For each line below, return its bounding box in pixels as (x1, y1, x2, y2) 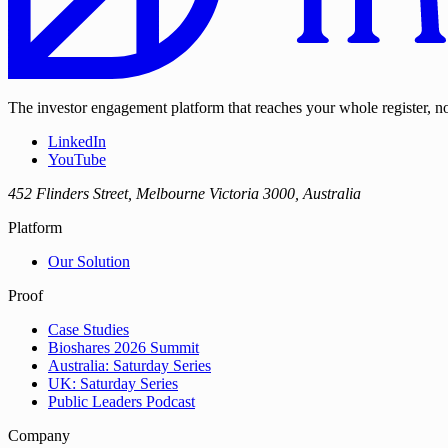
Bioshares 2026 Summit (48, 339, 199, 357)
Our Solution (48, 253, 130, 271)
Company (8, 427, 70, 445)
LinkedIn (48, 133, 106, 151)
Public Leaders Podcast (48, 393, 195, 411)
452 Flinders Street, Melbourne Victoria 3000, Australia (8, 185, 361, 203)
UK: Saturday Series (48, 375, 178, 393)
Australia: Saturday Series (48, 357, 211, 375)
